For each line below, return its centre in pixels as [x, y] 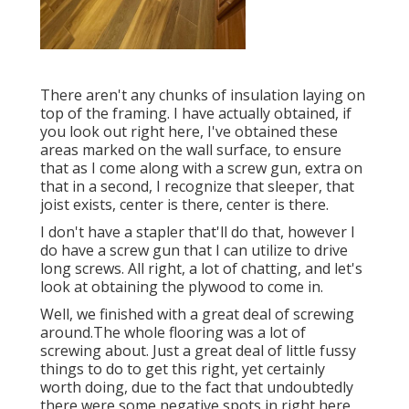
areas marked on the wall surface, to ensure [191, 150]
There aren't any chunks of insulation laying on [203, 95]
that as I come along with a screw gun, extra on [201, 168]
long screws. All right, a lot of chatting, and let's [201, 269]
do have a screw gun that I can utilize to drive [194, 251]
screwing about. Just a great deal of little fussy [198, 351]
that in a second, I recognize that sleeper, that [197, 187]
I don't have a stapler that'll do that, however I [198, 232]
